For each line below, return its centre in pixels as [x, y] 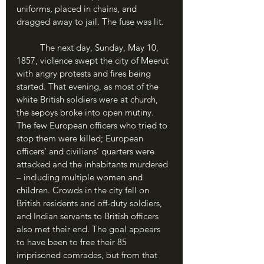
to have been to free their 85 [73, 242]
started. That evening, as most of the [89, 86]
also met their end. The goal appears [90, 229]
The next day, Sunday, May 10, [28, 47]
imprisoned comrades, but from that [88, 255]
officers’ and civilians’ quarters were [87, 151]
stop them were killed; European [81, 138]
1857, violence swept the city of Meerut [94, 60]
